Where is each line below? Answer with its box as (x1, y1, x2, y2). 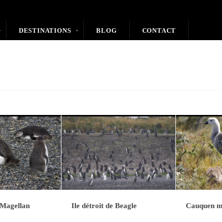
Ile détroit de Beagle (71, 202, 137, 210)
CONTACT (142, 27, 176, 34)
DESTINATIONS (18, 27, 71, 34)
